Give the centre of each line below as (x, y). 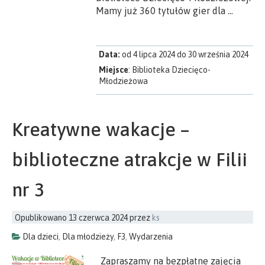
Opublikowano (42, 217)
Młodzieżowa (124, 81)
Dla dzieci (41, 236)
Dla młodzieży (88, 236)
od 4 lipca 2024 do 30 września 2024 (185, 54)
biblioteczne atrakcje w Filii (130, 159)
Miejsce (114, 70)
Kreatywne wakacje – (101, 129)
